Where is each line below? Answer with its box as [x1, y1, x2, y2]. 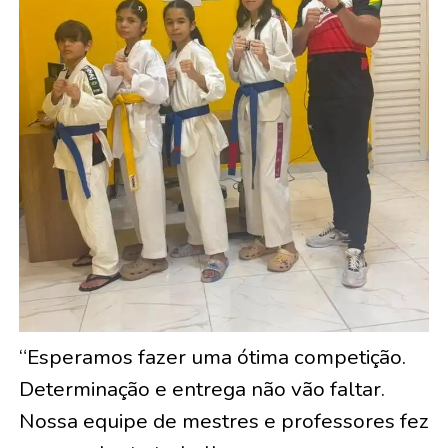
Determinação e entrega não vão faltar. [18, 374, 385, 403]
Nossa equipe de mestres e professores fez [18, 406, 429, 435]
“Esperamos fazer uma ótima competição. [18, 342, 406, 371]
